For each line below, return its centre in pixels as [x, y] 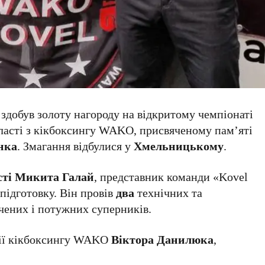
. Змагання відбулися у [76, 146]
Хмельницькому [179, 146]
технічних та [169, 193]
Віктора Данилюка [163, 240]
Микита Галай [55, 177]
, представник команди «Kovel [171, 177]
